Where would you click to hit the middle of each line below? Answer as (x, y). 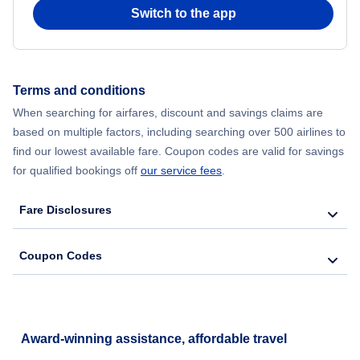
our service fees (181, 170)
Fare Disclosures (65, 209)
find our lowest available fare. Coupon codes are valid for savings (178, 151)
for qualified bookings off (77, 170)
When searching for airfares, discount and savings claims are (168, 112)
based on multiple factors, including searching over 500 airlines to (179, 131)
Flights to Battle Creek (83, 34)
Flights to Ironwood (75, 160)
